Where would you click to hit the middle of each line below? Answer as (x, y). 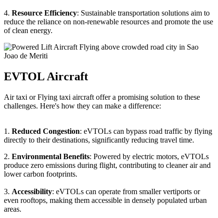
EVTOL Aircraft (46, 77)
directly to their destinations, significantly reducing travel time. (99, 140)
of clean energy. (29, 31)
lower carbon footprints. (42, 174)
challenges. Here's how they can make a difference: (82, 106)
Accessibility (32, 192)
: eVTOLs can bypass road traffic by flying (146, 131)
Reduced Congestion (46, 131)
